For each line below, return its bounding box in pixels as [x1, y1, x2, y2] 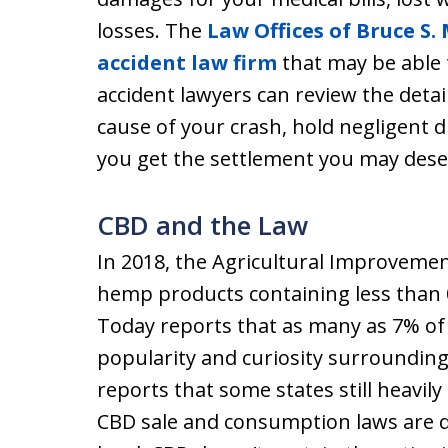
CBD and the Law [97, 207, 308, 243]
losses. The [97, 17, 207, 44]
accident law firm [97, 49, 277, 76]
